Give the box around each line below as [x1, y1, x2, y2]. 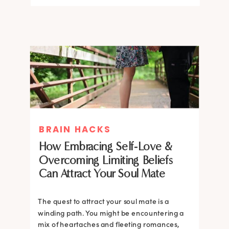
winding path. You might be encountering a [38, 208, 185, 218]
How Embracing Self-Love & [38, 139, 173, 153]
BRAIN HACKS [38, 123, 111, 135]
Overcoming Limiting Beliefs [38, 153, 174, 167]
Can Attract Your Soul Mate [38, 167, 166, 180]
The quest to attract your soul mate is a [38, 196, 169, 207]
